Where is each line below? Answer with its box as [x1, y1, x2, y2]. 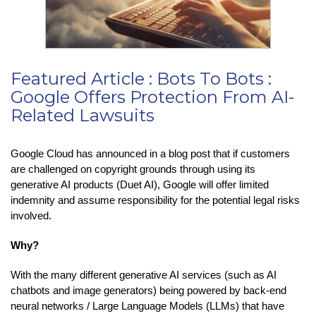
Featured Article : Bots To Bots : [11, 68, 272, 89]
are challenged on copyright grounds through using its [11, 162, 255, 175]
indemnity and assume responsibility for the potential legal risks [11, 193, 300, 206]
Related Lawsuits [11, 104, 154, 126]
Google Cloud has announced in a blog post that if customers [11, 147, 290, 159]
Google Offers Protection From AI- [11, 86, 294, 107]
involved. [11, 209, 51, 221]
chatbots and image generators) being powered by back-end [11, 284, 286, 296]
